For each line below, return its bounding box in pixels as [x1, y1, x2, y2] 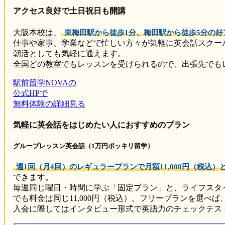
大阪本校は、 [13, 28, 61, 37]
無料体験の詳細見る [13, 99, 85, 108]
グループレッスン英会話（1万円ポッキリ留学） [13, 142, 154, 150]
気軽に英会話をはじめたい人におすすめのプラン [13, 120, 190, 129]
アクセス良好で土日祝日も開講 [13, 7, 126, 16]
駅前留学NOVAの [13, 78, 76, 87]
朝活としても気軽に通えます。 [13, 49, 126, 58]
